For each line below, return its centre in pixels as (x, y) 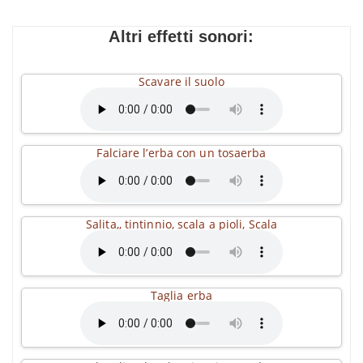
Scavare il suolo (181, 81)
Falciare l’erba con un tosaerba (181, 153)
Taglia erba (181, 295)
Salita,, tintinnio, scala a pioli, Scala (181, 224)
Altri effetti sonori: (181, 36)
